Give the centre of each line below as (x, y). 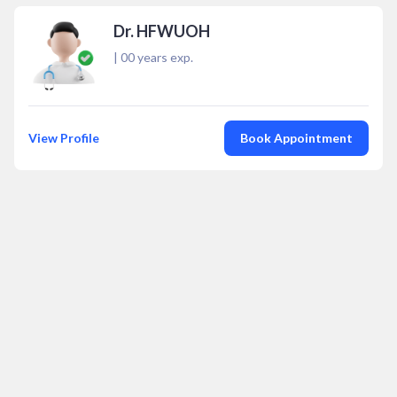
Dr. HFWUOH (162, 31)
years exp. (164, 57)
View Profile (64, 138)
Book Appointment (296, 138)
